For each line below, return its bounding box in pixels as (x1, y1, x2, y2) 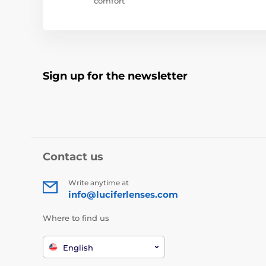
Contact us (43, 150, 103, 163)
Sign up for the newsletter (43, 69, 188, 83)
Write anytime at (68, 178, 129, 187)
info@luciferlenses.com (68, 189, 178, 200)
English (63, 242, 93, 252)
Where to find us (43, 213, 109, 223)
